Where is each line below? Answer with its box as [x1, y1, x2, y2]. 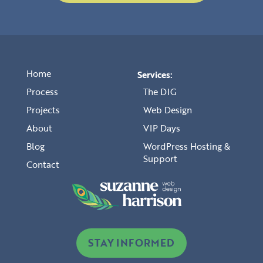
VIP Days [143, 121, 180, 134]
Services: [137, 68, 173, 81]
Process [26, 85, 58, 98]
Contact [26, 157, 59, 171]
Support [143, 151, 177, 165]
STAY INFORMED [88, 235, 175, 251]
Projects [26, 103, 60, 116]
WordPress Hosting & [143, 139, 230, 153]
